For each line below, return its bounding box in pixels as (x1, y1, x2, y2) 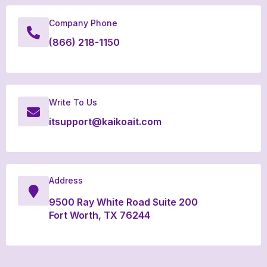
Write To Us (49, 97, 97, 107)
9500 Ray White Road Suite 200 (49, 196, 198, 208)
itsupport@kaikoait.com (49, 116, 162, 128)
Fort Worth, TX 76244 (49, 209, 150, 221)
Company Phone (49, 18, 117, 28)
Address (49, 175, 83, 185)
